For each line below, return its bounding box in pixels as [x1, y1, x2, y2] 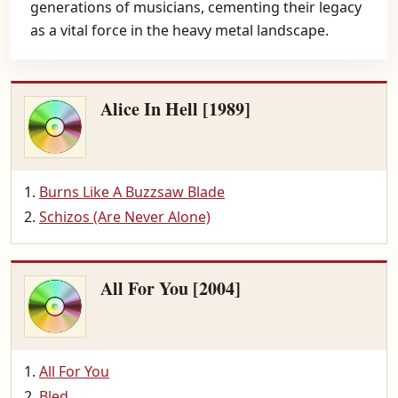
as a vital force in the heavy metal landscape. [30, 20, 329, 40]
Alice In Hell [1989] [100, 96, 251, 122]
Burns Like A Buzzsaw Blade [39, 182, 225, 202]
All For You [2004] [100, 275, 241, 301]
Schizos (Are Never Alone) [39, 207, 211, 227]
